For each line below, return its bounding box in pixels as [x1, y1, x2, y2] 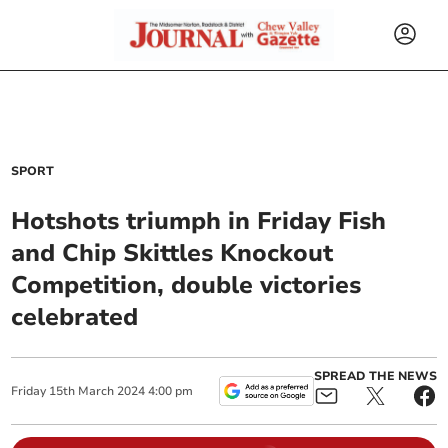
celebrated [11, 301, 139, 333]
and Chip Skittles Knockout [11, 237, 334, 269]
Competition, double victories [11, 269, 362, 301]
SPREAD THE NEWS [313, 368, 437, 384]
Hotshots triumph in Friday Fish [11, 205, 387, 237]
